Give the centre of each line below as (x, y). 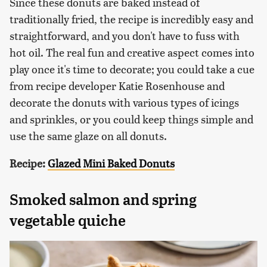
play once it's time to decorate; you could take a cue (132, 69)
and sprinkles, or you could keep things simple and (131, 119)
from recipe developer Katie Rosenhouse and (117, 86)
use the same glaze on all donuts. (88, 136)
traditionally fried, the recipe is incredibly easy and (131, 19)
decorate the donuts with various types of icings (124, 103)
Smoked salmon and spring (103, 200)
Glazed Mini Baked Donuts (111, 163)
